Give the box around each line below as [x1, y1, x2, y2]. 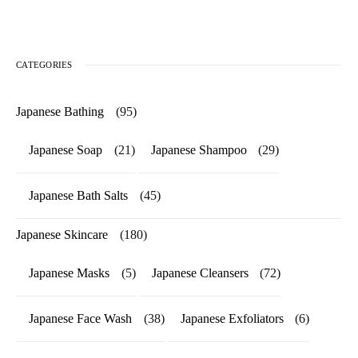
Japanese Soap [29, 142, 102, 157]
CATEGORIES [16, 59, 73, 70]
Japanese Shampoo [150, 142, 247, 157]
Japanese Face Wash [29, 311, 132, 325]
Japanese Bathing [16, 104, 104, 118]
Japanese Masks [29, 265, 109, 280]
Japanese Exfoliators [180, 311, 284, 325]
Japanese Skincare [16, 227, 108, 241]
